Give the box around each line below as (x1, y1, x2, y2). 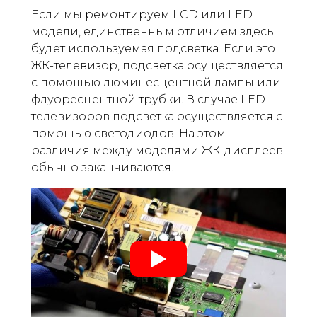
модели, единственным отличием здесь (31, 25, 274, 38)
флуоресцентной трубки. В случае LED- (31, 93, 270, 106)
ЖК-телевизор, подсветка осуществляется (31, 59, 283, 72)
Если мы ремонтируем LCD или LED (31, 8, 253, 21)
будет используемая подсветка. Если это (31, 42, 275, 55)
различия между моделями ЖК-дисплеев (31, 144, 283, 157)
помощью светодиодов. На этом (31, 127, 226, 140)
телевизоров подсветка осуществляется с (31, 110, 282, 123)
